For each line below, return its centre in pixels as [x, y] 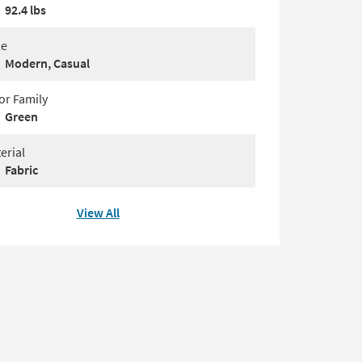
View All [98, 213]
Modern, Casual [47, 63]
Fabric [21, 170]
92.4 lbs [25, 10]
